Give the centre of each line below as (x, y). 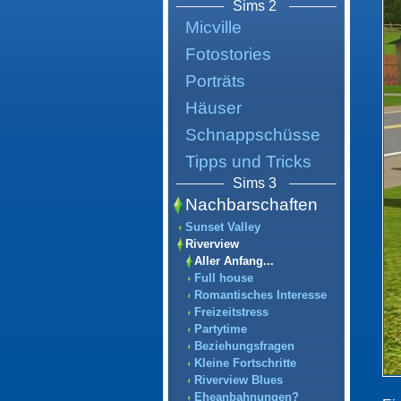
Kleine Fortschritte (245, 363)
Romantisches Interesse (260, 295)
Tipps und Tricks (248, 162)
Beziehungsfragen (244, 346)
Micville (213, 27)
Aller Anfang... (234, 261)
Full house (224, 278)
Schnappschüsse (253, 135)
